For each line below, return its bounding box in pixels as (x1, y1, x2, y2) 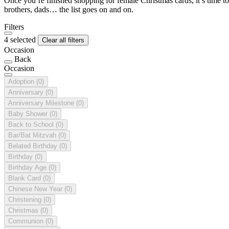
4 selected (4, 35, 38, 44)
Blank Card (8, 174, 43, 182)
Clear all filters (42, 36, 84, 44)
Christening (8, 195, 43, 203)
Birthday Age (8, 163, 49, 171)
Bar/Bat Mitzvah (8, 131, 58, 139)
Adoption (8, 77, 36, 85)
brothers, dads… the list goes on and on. (4, 5, 133, 14)
